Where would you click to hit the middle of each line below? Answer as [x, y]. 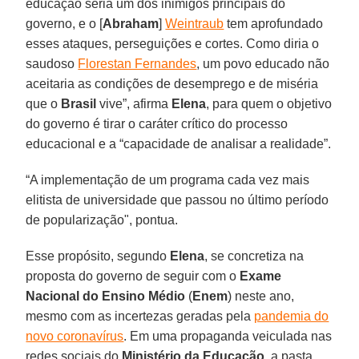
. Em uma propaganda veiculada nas [228, 336]
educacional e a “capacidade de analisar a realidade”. [179, 143]
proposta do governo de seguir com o [133, 276]
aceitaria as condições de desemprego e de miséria [172, 83]
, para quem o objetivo [269, 103]
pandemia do [292, 316]
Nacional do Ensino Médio [106, 296]
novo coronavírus [75, 336]
